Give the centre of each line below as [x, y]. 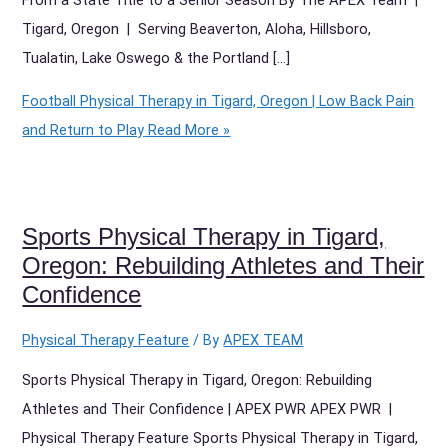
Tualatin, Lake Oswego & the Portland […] [156, 57]
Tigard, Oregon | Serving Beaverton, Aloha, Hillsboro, [197, 28]
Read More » [187, 130]
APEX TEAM [263, 340]
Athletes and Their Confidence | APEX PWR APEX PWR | [209, 408]
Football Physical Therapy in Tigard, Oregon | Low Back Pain [218, 101]
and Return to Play [83, 130]
